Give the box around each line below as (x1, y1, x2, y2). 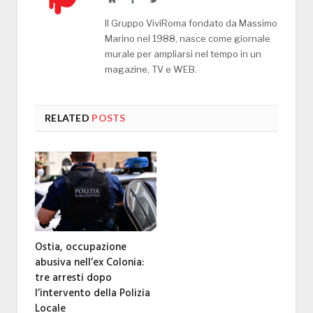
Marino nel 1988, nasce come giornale (105, 33, 270, 45)
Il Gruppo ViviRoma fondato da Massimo (105, 17, 277, 29)
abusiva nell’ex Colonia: (35, 254, 144, 272)
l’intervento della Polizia (35, 285, 150, 303)
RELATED (45, 112, 89, 124)
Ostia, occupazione (35, 239, 126, 256)
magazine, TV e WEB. (105, 64, 197, 75)
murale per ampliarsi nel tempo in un (105, 48, 261, 60)
